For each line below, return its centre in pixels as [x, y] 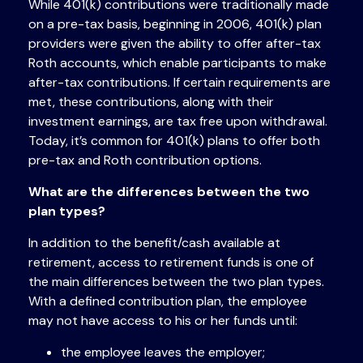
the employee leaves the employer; [163, 352]
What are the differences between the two [169, 192]
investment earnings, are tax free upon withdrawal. [178, 122]
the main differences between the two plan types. [176, 282]
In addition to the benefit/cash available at [154, 243]
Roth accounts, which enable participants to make [177, 63]
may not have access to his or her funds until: [163, 321]
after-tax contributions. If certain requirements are [179, 83]
